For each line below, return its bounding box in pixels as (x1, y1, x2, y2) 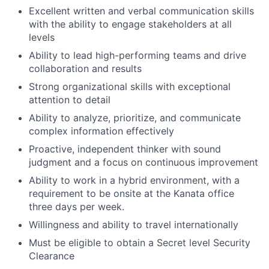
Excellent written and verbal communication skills (29, 4, 254, 17)
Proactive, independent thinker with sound (29, 142, 221, 155)
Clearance (29, 249, 74, 262)
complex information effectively (29, 124, 174, 137)
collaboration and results (29, 62, 142, 74)
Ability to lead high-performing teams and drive (29, 49, 246, 61)
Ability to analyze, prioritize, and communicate (29, 111, 241, 124)
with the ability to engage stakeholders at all (29, 17, 232, 30)
